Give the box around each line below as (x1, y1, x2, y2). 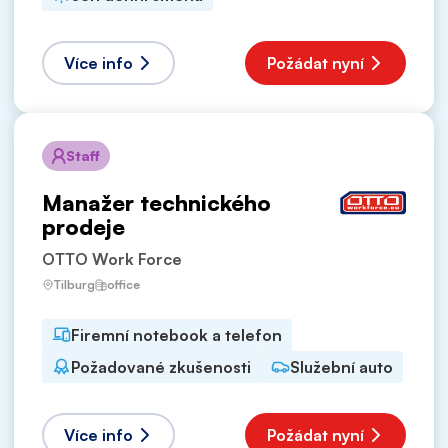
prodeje (42, 212, 125, 240)
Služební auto (290, 356, 393, 377)
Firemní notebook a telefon (71, 324, 282, 345)
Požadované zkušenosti (71, 356, 251, 377)
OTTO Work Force (42, 248, 182, 269)
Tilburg (54, 276, 95, 292)
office (107, 277, 140, 293)
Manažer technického (42, 188, 271, 216)
